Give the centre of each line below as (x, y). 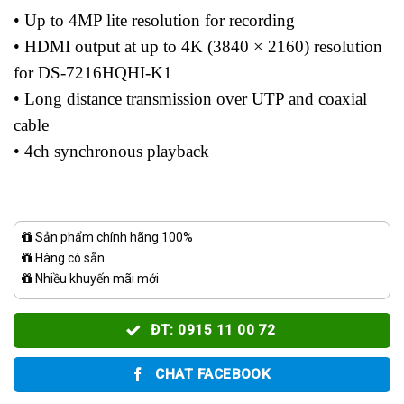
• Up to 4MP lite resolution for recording (154, 21)
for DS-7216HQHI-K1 (93, 73)
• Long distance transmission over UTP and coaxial (190, 99)
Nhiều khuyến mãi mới (96, 279)
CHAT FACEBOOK (213, 375)
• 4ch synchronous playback (111, 151)
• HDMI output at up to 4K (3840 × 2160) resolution (198, 47)
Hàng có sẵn (69, 258)
